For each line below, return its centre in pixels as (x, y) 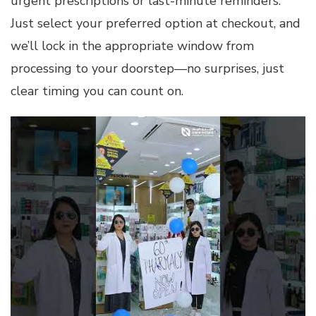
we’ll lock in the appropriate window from (132, 46)
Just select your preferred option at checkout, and (156, 24)
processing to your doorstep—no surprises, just (147, 69)
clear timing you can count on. (97, 91)
